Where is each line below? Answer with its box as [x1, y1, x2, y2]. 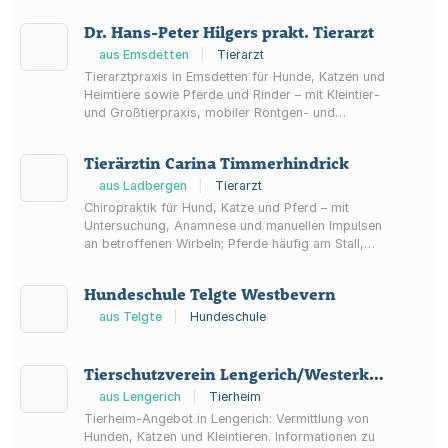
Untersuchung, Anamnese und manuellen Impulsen [84, 218, 382, 233]
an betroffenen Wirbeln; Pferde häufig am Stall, [84, 236, 364, 251]
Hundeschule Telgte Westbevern [84, 284, 336, 304]
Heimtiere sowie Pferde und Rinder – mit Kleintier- [84, 87, 380, 102]
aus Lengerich [95, 389, 184, 404]
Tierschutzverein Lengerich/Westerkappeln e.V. [369, 364, 384, 384]
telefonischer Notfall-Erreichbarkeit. [84, 141, 295, 156]
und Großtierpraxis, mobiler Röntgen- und [84, 105, 335, 120]
